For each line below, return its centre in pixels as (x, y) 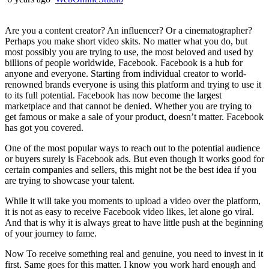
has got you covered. (44, 127)
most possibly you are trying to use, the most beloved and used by (129, 52)
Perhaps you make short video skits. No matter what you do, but (126, 41)
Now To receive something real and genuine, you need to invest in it (134, 253)
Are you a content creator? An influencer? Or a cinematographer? (128, 30)
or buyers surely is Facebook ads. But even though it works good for (134, 159)
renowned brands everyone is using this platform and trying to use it (133, 84)
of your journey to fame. (51, 233)
